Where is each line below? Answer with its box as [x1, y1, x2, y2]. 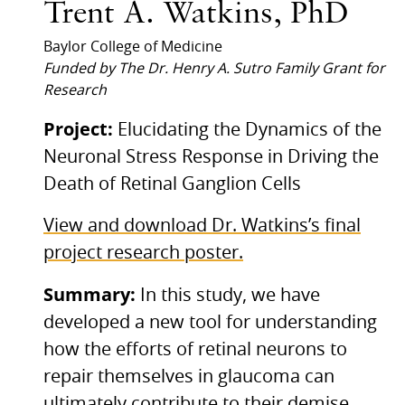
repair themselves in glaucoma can [43, 367, 334, 386]
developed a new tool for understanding [43, 313, 377, 332]
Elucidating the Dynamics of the [118, 120, 381, 139]
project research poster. [43, 243, 243, 262]
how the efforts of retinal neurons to [43, 340, 347, 359]
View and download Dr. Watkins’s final [43, 216, 361, 235]
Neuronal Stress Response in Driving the [43, 147, 379, 166]
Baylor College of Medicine [43, 39, 222, 54]
